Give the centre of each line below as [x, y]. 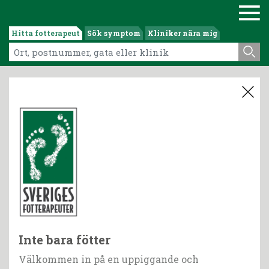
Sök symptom [114, 33]
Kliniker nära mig [183, 33]
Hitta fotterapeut [46, 33]
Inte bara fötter [65, 240]
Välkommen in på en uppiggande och [109, 259]
